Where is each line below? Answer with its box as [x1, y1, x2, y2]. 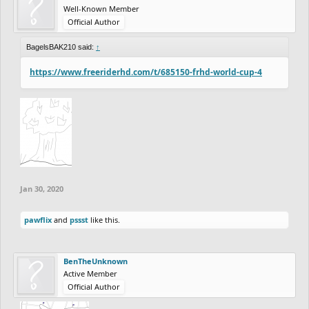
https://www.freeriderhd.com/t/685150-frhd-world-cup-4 [30, 66, 262, 78]
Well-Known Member [63, 3, 139, 14]
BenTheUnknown [63, 255, 128, 266]
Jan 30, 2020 [20, 183, 63, 194]
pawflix [24, 214, 52, 225]
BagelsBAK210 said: [26, 42, 96, 51]
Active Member [63, 268, 117, 279]
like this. [88, 214, 120, 225]
